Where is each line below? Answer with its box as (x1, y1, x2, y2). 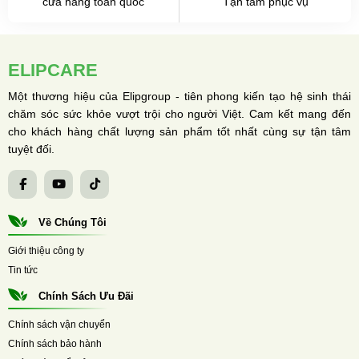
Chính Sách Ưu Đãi (35, 290, 134, 303)
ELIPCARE (8, 60, 98, 81)
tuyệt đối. (8, 143, 54, 156)
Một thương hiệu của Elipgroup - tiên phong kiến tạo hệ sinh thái (8, 90, 351, 103)
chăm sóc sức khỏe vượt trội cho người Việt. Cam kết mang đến (8, 107, 351, 121)
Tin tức (8, 264, 38, 276)
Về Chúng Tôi (35, 216, 107, 229)
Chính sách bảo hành (8, 338, 102, 350)
